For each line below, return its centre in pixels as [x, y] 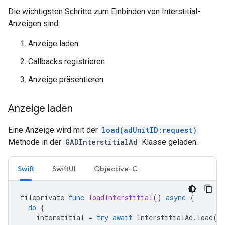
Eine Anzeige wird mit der [54, 130]
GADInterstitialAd [101, 142]
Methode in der [36, 142]
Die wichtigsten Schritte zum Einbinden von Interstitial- [104, 11]
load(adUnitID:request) [149, 130]
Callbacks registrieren [67, 62]
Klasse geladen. [169, 142]
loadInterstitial [121, 198]
